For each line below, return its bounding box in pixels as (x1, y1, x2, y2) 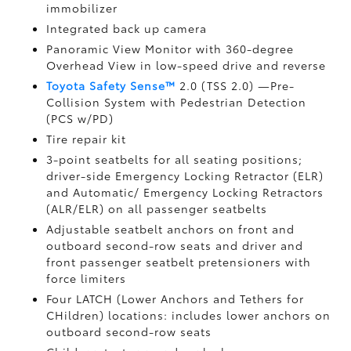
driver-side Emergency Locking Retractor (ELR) (46, 168, 324, 183)
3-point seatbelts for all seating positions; (46, 151, 303, 167)
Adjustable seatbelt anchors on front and (46, 221, 295, 237)
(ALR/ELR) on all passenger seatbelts (46, 201, 268, 216)
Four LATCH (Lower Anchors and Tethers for (46, 291, 305, 306)
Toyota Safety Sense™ (46, 78, 176, 93)
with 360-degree (196, 41, 295, 56)
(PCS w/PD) (46, 110, 114, 126)
